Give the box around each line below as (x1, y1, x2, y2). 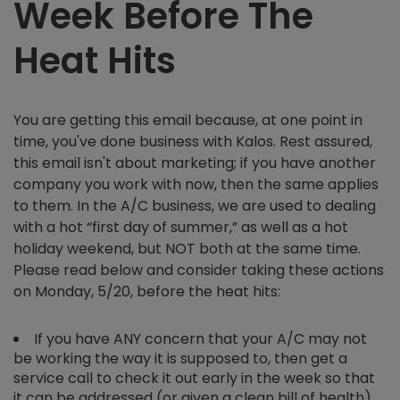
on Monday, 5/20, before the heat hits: (13, 281, 280, 302)
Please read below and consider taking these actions (13, 260, 384, 280)
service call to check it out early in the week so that (13, 368, 375, 388)
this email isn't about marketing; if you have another (13, 153, 376, 173)
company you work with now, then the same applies (13, 174, 379, 195)
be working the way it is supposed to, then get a (13, 348, 347, 369)
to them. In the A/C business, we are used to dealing (13, 196, 376, 216)
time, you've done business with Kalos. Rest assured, (13, 131, 372, 152)
